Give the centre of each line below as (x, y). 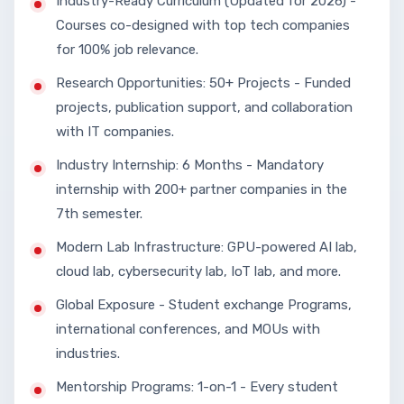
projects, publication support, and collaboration (204, 107)
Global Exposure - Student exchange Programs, (204, 304)
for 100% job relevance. (127, 49)
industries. (88, 353)
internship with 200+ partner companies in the (202, 189)
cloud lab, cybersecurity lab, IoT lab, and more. (198, 271)
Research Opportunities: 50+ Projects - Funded (203, 83)
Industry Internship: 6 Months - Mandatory (190, 165)
